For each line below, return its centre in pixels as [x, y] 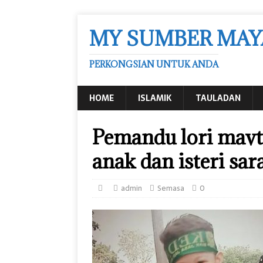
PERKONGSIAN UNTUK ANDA [154, 64]
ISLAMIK [155, 98]
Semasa [171, 188]
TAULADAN [218, 98]
